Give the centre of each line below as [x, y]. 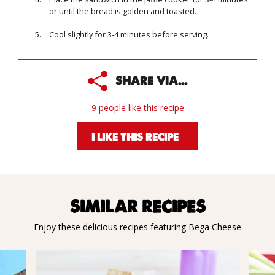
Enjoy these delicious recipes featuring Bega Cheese [137, 227]
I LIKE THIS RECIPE [135, 137]
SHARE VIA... [151, 81]
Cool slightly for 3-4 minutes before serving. [129, 35]
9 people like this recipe [137, 108]
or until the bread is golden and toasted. [123, 11]
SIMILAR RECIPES [137, 206]
